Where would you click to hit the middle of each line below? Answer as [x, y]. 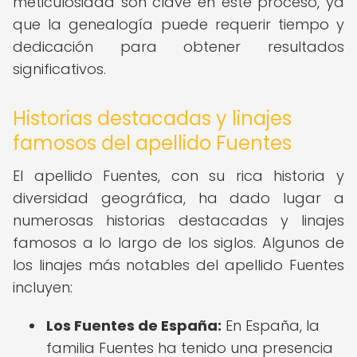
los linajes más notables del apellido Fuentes [178, 265]
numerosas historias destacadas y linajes [178, 220]
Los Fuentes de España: [134, 326]
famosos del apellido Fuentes [152, 143]
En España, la [271, 326]
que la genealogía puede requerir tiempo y [178, 24]
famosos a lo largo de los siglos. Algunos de [178, 243]
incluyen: [43, 287]
